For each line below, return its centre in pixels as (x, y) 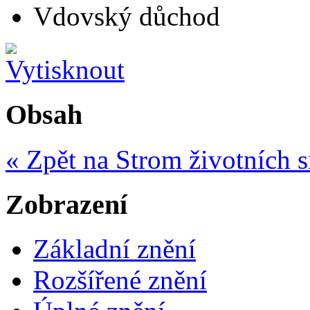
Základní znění (115, 249)
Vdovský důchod (127, 17)
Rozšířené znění (120, 280)
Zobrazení (66, 204)
